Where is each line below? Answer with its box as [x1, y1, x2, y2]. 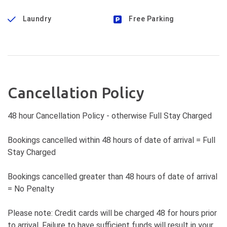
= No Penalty [8, 184, 54, 194]
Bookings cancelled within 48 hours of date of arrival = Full [8, 135, 215, 145]
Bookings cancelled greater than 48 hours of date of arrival [8, 172, 217, 181]
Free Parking [129, 15, 174, 23]
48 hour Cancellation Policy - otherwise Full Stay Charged [8, 111, 212, 121]
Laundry [23, 15, 52, 23]
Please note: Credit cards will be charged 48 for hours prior [8, 208, 217, 218]
